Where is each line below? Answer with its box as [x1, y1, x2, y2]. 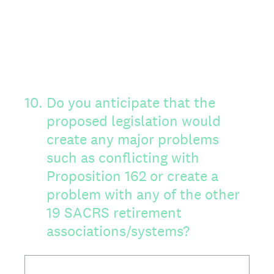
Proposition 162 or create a [46, 166, 218, 185]
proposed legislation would [46, 111, 221, 130]
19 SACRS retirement [46, 203, 182, 222]
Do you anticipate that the [46, 93, 215, 112]
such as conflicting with [46, 148, 199, 167]
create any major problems [46, 130, 219, 149]
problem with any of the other [46, 185, 240, 204]
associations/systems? [46, 221, 190, 240]
